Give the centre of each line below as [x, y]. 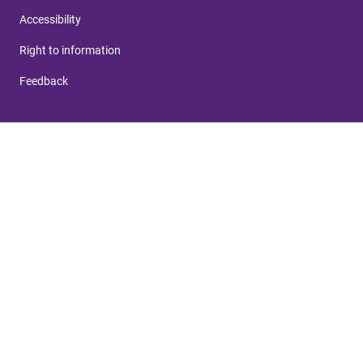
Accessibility [50, 19]
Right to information [70, 50]
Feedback [44, 81]
